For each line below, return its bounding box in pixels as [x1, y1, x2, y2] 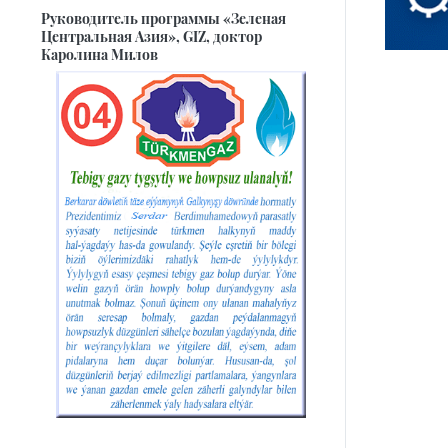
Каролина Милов [41, 44, 158, 65]
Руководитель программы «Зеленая [41, 8, 286, 29]
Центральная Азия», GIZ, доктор [41, 26, 262, 47]
